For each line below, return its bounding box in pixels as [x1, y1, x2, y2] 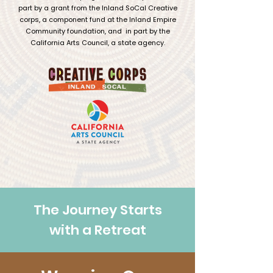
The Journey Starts [34, 200, 162, 219]
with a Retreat [49, 221, 146, 239]
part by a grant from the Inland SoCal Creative [18, 3, 177, 13]
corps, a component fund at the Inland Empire [19, 15, 176, 24]
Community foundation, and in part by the [25, 26, 170, 36]
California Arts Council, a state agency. [30, 38, 165, 48]
